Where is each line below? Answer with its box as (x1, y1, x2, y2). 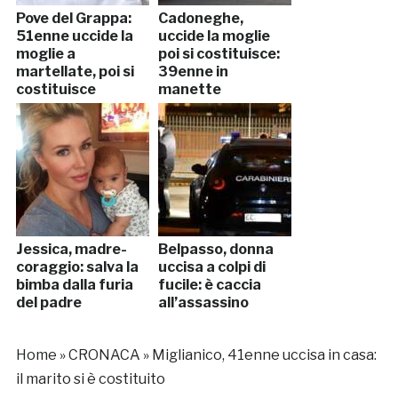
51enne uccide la (15, 28, 133, 45)
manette (157, 81, 221, 99)
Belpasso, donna (157, 241, 274, 259)
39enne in (157, 63, 228, 81)
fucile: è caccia (157, 276, 261, 294)
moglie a (15, 45, 76, 63)
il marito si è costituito (15, 370, 165, 388)
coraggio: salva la (15, 259, 139, 276)
